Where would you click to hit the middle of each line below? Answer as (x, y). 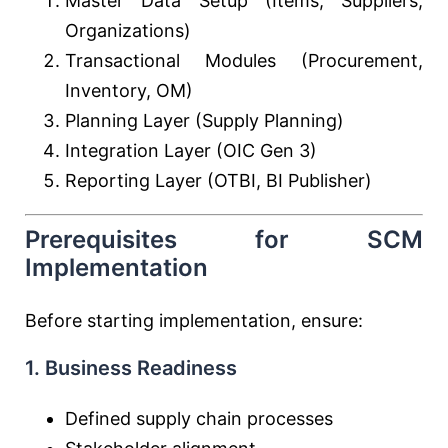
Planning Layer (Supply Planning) (204, 120)
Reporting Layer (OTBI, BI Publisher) (218, 180)
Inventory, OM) (129, 90)
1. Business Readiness (131, 368)
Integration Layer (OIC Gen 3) (191, 150)
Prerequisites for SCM (224, 239)
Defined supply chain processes (199, 418)
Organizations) (128, 30)
